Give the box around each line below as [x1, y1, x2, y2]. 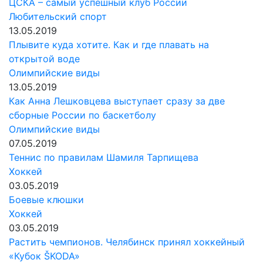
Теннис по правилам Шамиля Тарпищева [9, 151, 198, 163]
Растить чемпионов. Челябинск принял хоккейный [9, 236, 245, 248]
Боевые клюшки [9, 194, 84, 205]
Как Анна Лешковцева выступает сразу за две [9, 95, 225, 107]
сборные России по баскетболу [9, 109, 156, 121]
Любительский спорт [9, 11, 107, 22]
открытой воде [9, 53, 80, 65]
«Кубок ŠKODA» [9, 250, 80, 262]
